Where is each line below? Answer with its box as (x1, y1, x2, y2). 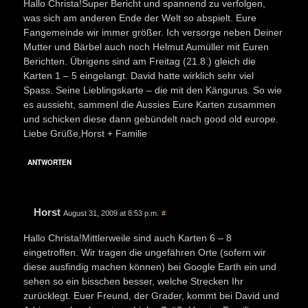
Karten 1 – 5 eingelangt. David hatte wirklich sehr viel (23, 69, 254, 81)
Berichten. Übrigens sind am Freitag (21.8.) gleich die (23, 55, 256, 67)
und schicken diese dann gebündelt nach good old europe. (23, 113, 278, 124)
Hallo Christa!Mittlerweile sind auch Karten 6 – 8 (23, 232, 232, 243)
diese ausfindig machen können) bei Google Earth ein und (23, 261, 276, 272)
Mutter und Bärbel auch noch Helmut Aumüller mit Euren (23, 41, 269, 52)
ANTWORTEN (27, 157, 71, 167)
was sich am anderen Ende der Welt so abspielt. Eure (23, 12, 256, 23)
